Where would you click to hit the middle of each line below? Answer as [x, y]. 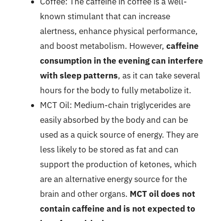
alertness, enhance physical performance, [119, 31]
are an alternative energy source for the [113, 179]
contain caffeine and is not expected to [118, 209]
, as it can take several [159, 75]
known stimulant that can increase [105, 16]
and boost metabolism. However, [103, 46]
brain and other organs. [85, 194]
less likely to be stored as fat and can [109, 149]
